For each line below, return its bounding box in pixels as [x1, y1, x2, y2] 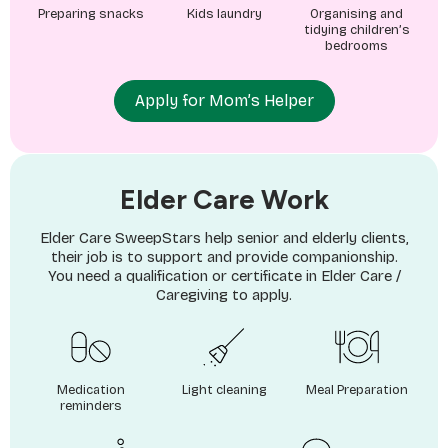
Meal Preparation [305, 382, 408, 398]
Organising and [310, 6, 404, 22]
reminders [60, 398, 123, 414]
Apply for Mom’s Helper [134, 91, 314, 111]
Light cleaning [181, 382, 267, 398]
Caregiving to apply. [156, 286, 292, 305]
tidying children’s [303, 22, 410, 38]
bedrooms [325, 38, 389, 54]
